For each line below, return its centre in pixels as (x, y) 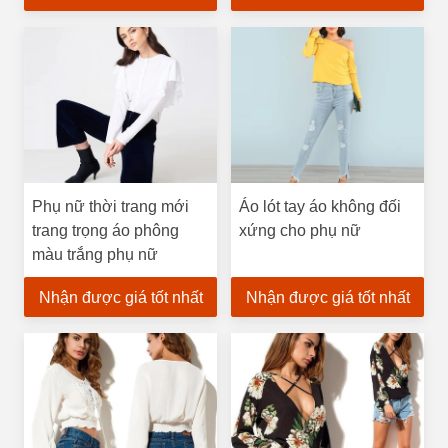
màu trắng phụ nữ (95, 254)
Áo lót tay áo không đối (320, 206)
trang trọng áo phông (105, 230)
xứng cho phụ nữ (300, 230)
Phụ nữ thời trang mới (110, 206)
